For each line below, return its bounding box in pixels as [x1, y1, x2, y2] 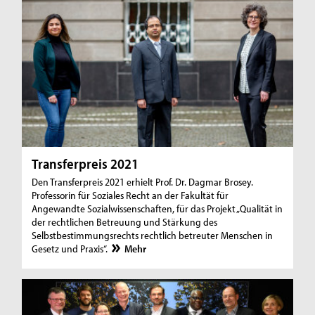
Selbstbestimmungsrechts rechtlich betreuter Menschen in [32, 228, 274, 242]
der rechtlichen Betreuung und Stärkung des [32, 214, 218, 229]
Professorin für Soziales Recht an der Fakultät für [32, 188, 229, 202]
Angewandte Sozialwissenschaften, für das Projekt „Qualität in [32, 201, 283, 215]
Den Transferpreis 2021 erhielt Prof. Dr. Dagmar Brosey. [32, 174, 254, 188]
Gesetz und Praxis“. [32, 241, 110, 255]
